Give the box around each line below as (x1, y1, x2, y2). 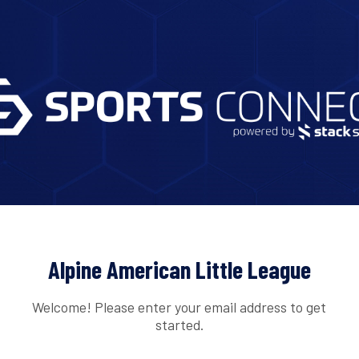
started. (155, 315, 204, 333)
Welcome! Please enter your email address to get (32, 297, 327, 316)
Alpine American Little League (48, 255, 311, 284)
